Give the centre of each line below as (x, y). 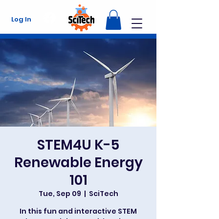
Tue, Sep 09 (60, 193)
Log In (21, 19)
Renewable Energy (78, 162)
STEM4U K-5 (78, 145)
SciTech (103, 193)
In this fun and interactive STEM (78, 211)
